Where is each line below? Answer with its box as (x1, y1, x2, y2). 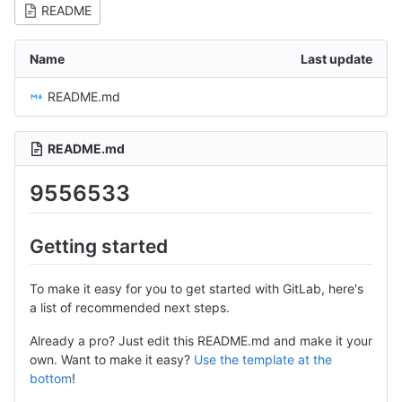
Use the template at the (194, 351, 332, 367)
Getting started (30, 235, 168, 258)
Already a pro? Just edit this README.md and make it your (30, 332, 372, 348)
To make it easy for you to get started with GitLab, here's (30, 280, 363, 296)
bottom (30, 370, 72, 386)
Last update (301, 51, 372, 66)
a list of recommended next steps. (30, 299, 230, 315)
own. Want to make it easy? (30, 351, 194, 367)
